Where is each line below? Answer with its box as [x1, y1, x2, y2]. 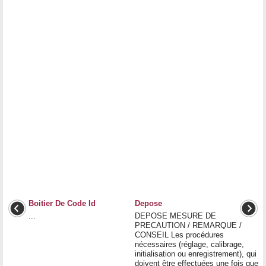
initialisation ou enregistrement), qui [135, 249, 256, 258]
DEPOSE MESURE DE [135, 211, 216, 220]
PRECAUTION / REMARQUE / [135, 220, 242, 230]
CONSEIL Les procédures [135, 230, 224, 239]
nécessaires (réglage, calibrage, [135, 239, 244, 249]
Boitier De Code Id [28, 198, 96, 208]
